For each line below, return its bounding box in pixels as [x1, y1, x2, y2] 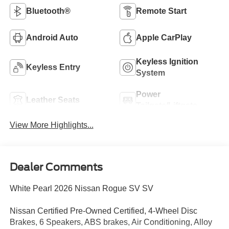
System [136, 68, 165, 78]
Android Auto [26, 33, 78, 42]
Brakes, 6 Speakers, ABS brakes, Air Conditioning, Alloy [9, 217, 212, 226]
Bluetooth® [26, 7, 71, 16]
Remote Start [136, 7, 187, 16]
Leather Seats [26, 96, 80, 105]
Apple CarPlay [136, 33, 192, 42]
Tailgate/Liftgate [136, 101, 197, 110]
